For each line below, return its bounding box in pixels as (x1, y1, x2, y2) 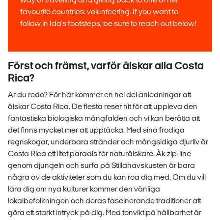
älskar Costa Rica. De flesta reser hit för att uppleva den (8, 102, 197, 110)
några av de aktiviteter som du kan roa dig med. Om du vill (8, 172, 206, 181)
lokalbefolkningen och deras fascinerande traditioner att (8, 196, 201, 205)
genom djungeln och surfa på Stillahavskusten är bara (8, 161, 195, 169)
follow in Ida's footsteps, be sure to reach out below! (20, 19, 196, 27)
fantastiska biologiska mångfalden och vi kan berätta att (8, 113, 200, 122)
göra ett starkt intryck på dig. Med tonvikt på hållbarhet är (8, 208, 201, 217)
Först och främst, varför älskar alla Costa (8, 59, 204, 71)
